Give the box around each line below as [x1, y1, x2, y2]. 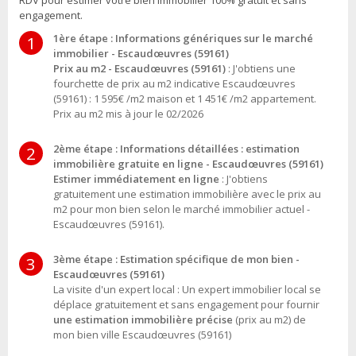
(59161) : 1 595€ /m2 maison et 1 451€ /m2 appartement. [53, 91, 316, 106]
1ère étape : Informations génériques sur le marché [53, 31, 313, 46]
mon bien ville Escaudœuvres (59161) [53, 327, 231, 342]
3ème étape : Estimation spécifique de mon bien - [53, 252, 300, 267]
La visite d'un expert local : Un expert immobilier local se [53, 282, 321, 297]
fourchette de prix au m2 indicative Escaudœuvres [53, 76, 296, 91]
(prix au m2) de [233, 312, 306, 327]
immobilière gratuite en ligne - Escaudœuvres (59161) [53, 157, 323, 172]
